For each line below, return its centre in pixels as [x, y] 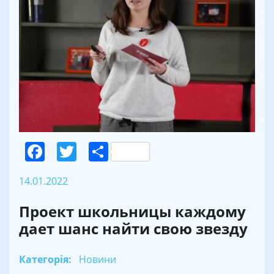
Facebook [88, 152]
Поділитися [161, 152]
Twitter [108, 152]
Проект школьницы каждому [132, 212]
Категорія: [45, 260]
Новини [98, 260]
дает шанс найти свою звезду [133, 229]
